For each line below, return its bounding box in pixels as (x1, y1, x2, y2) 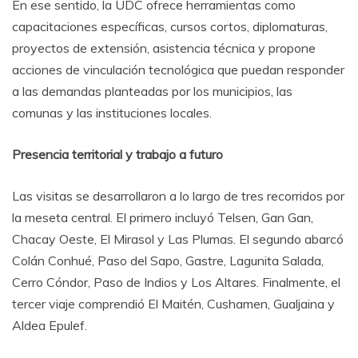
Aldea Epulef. (12, 316, 87, 333)
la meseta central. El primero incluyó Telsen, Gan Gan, (12, 209, 313, 225)
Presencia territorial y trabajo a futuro (12, 145, 223, 162)
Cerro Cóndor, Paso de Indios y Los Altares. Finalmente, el (12, 273, 340, 290)
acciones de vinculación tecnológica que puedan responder (12, 61, 344, 78)
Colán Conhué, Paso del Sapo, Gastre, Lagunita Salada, (12, 252, 324, 268)
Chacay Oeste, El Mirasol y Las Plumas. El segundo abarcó (12, 230, 344, 247)
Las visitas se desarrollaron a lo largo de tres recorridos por (12, 187, 344, 204)
